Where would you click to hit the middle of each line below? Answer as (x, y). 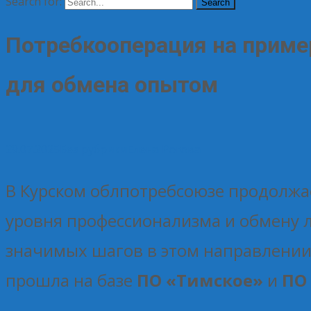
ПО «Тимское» (202, 280)
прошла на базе (71, 280)
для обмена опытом (112, 85)
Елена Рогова (164, 149)
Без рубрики (93, 149)
